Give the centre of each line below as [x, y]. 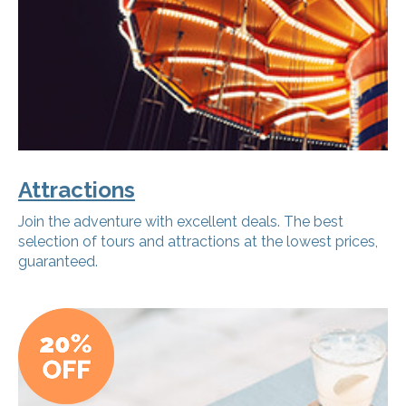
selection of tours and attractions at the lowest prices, [198, 241]
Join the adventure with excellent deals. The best [181, 221]
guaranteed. [58, 261]
